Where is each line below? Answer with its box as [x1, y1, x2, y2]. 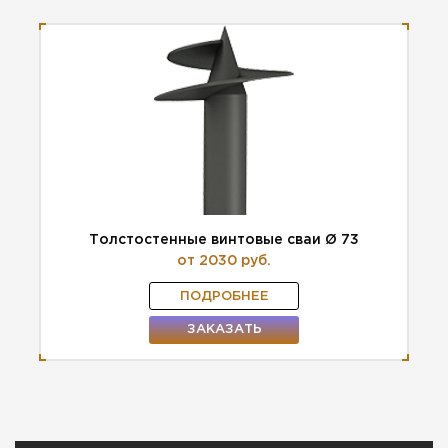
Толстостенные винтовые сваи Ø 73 [89, 233, 359, 246]
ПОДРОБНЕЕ [179, 290, 269, 302]
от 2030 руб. [177, 254, 271, 267]
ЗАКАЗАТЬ [186, 323, 262, 335]
